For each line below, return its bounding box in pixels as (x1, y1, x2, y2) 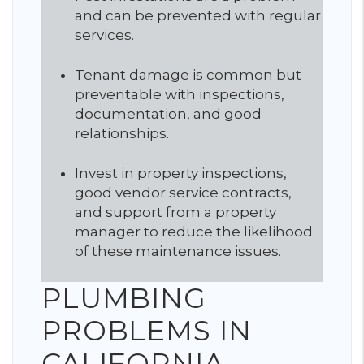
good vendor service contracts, (75, 184, 292, 201)
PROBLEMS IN (41, 314, 252, 348)
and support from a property (75, 204, 276, 220)
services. (75, 27, 134, 43)
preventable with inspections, (75, 86, 284, 102)
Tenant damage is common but (75, 67, 301, 83)
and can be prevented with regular (75, 7, 321, 24)
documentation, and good (75, 106, 262, 122)
